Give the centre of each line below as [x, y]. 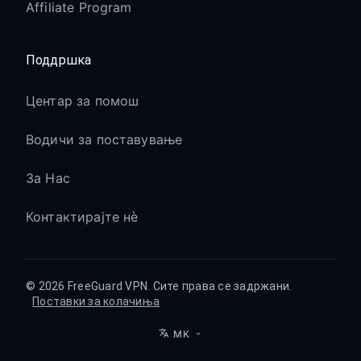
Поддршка [59, 60]
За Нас [48, 178]
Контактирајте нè [82, 217]
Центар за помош [83, 101]
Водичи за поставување [104, 139]
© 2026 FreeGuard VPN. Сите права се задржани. [159, 286]
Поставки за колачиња [96, 301]
